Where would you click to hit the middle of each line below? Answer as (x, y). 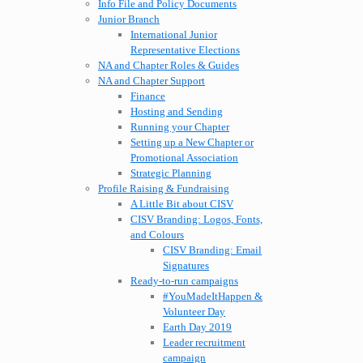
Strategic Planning (171, 173)
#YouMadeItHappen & (213, 297)
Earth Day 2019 (197, 327)
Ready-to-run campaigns (184, 281)
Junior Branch (129, 19)
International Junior (174, 35)
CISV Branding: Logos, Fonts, (196, 220)
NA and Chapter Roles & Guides (169, 66)
